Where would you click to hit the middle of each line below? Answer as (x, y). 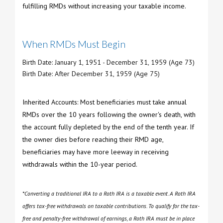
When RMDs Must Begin (74, 44)
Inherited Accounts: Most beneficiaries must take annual (105, 102)
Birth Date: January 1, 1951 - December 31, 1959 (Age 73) (109, 62)
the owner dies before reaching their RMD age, (93, 140)
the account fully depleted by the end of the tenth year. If (108, 127)
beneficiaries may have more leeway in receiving (96, 152)
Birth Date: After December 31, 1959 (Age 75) (91, 74)
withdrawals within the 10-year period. (80, 165)
